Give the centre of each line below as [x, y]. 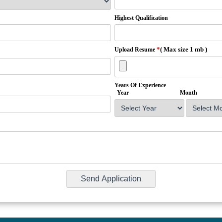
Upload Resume [135, 50]
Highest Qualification [141, 18]
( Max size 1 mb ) [184, 50]
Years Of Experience [141, 85]
